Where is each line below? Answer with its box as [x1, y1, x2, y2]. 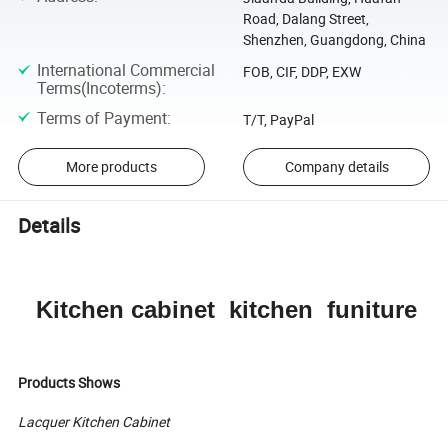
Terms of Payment [36, 106, 167, 129]
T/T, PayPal [242, 109, 314, 129]
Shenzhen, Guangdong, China [242, 29, 426, 49]
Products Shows [18, 373, 121, 393]
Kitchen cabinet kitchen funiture [28, 296, 417, 324]
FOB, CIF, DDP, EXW [242, 62, 361, 82]
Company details [284, 157, 389, 177]
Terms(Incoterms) [36, 77, 162, 100]
